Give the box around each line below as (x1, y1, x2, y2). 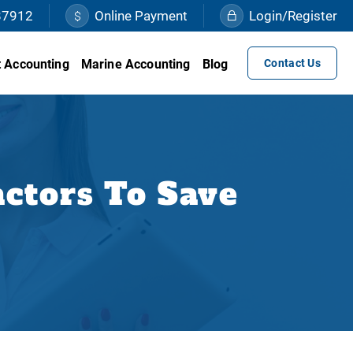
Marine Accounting (80, 57, 191, 72)
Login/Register (249, 8, 337, 24)
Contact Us (264, 57, 321, 69)
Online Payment (95, 8, 188, 24)
